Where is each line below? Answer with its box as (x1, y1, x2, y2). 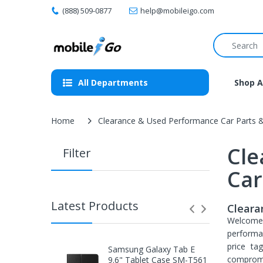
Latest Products (51, 198, 139, 214)
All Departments (78, 77, 148, 88)
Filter (51, 145, 91, 161)
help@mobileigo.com (140, 5, 214, 16)
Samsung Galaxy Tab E (107, 244, 195, 255)
